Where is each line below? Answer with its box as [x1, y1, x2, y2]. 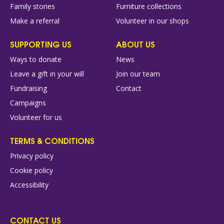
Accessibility [10, 180, 48, 190]
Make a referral [10, 16, 59, 26]
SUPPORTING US [10, 37, 71, 50]
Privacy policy [10, 151, 53, 161]
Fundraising [10, 83, 47, 93]
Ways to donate [10, 54, 61, 64]
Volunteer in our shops [116, 16, 189, 26]
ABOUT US [116, 37, 155, 50]
